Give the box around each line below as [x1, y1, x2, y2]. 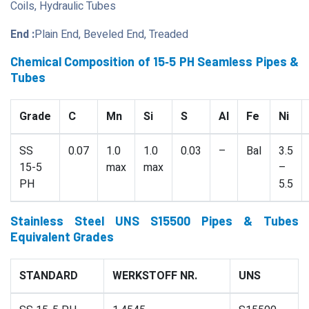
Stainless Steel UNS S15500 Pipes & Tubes [10, 213, 299, 228]
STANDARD [19, 268, 78, 284]
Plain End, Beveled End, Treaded [34, 26, 188, 43]
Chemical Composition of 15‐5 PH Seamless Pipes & [10, 54, 299, 69]
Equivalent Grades [10, 229, 114, 244]
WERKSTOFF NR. [112, 268, 197, 284]
